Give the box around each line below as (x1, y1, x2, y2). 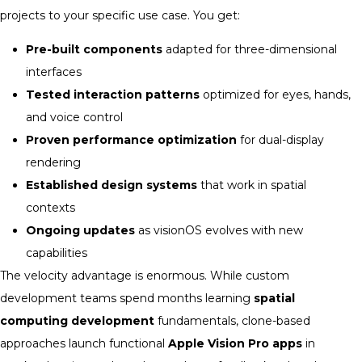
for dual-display (237, 133, 324, 148)
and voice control (26, 110, 123, 125)
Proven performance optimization (26, 133, 237, 148)
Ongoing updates (26, 223, 135, 238)
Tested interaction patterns (26, 87, 200, 103)
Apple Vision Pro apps (168, 336, 302, 351)
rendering (26, 155, 81, 170)
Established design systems (26, 178, 197, 193)
